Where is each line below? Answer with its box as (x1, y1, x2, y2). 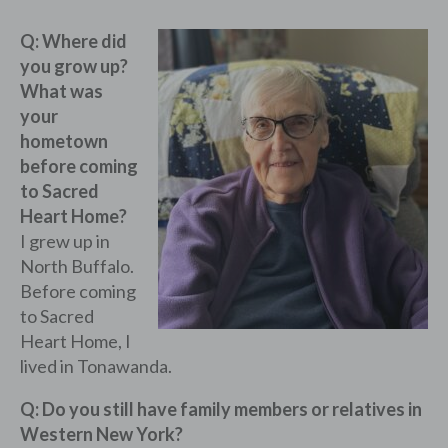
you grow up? (20, 55, 128, 77)
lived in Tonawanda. (20, 355, 172, 377)
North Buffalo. (20, 255, 134, 277)
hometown (20, 130, 108, 152)
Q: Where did (20, 30, 127, 52)
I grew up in (20, 230, 110, 252)
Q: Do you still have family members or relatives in (20, 398, 422, 420)
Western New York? (20, 423, 183, 445)
